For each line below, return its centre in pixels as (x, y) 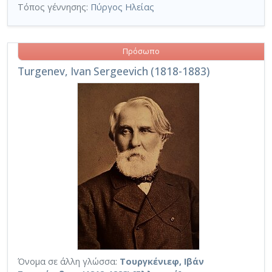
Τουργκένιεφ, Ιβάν (162, 261)
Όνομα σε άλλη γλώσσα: (67, 261)
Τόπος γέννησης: (54, 7)
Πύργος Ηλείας (122, 7)
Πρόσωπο (141, 52)
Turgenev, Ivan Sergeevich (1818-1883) (114, 71)
